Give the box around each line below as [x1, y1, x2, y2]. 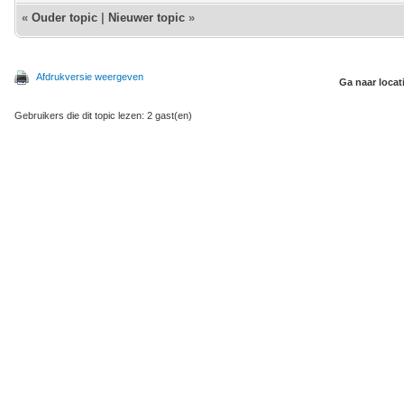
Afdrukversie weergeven [36, 71, 143, 82]
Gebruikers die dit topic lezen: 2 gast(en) [14, 110, 192, 121]
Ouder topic [32, 11, 97, 24]
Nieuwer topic [108, 11, 185, 24]
